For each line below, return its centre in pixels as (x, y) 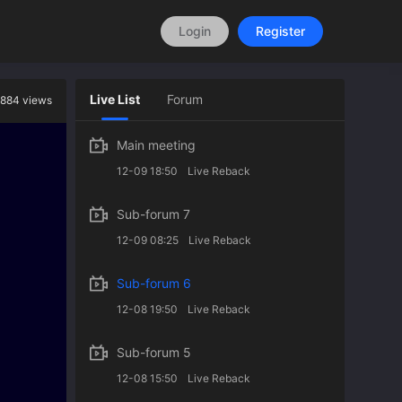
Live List (115, 99)
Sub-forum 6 (154, 283)
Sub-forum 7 (153, 214)
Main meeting (156, 145)
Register (280, 31)
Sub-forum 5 (154, 352)
